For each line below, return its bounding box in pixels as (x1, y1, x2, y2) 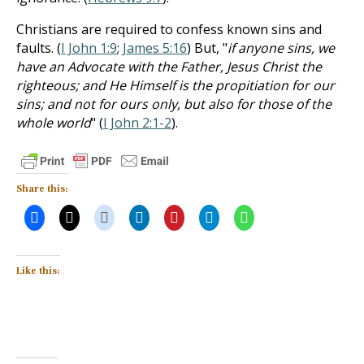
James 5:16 (123, 39, 187, 57)
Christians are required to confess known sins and (16, 20, 322, 38)
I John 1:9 (61, 39, 117, 57)
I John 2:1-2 (103, 114, 171, 132)
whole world (16, 114, 91, 132)
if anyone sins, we (227, 39, 335, 57)
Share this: (16, 183, 68, 195)
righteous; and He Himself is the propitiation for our (16, 76, 335, 94)
